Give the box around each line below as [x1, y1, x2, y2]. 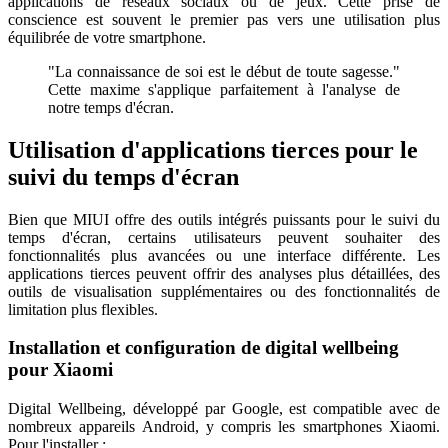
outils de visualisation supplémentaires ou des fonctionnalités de [8, 282, 440, 300]
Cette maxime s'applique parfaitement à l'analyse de [48, 80, 400, 98]
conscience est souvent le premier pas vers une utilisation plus [8, 10, 440, 28]
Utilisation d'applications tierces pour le [8, 136, 418, 163]
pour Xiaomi [8, 359, 113, 381]
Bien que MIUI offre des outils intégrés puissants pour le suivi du [8, 210, 440, 228]
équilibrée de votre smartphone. [8, 28, 206, 46]
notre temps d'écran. [48, 98, 174, 116]
